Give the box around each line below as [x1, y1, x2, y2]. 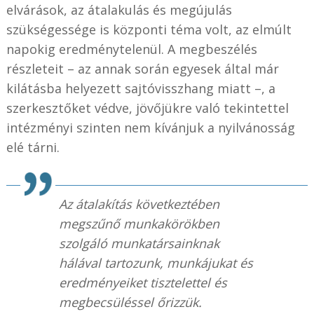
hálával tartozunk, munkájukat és [58, 254, 253, 271]
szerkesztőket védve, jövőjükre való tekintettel [6, 99, 289, 116]
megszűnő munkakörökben [58, 214, 219, 232]
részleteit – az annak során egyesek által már [6, 60, 279, 77]
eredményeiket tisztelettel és [58, 273, 227, 291]
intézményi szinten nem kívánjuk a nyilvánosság [6, 118, 295, 136]
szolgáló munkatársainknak [58, 234, 219, 252]
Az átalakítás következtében [58, 195, 219, 212]
